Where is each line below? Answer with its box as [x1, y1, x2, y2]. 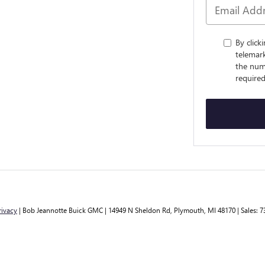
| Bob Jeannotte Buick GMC [17, 205, 103, 215]
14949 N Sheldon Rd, [106, 205, 172, 215]
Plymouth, [172, 205, 206, 215]
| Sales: [235, 205, 260, 215]
